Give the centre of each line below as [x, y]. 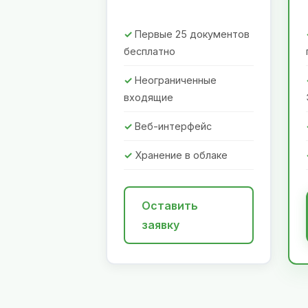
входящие [148, 98]
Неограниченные [176, 80]
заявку [161, 225]
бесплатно [150, 52]
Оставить [170, 206]
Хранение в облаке [181, 155]
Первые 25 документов [192, 34]
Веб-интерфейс [173, 126]
